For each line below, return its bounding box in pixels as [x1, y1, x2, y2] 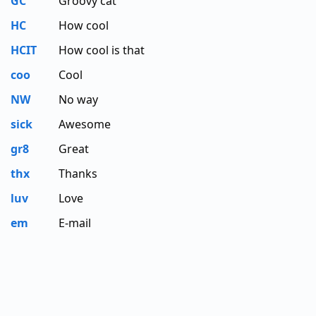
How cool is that [59, 42, 145, 58]
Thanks [59, 165, 97, 181]
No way [59, 91, 98, 107]
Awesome [59, 116, 111, 132]
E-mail [59, 214, 91, 231]
